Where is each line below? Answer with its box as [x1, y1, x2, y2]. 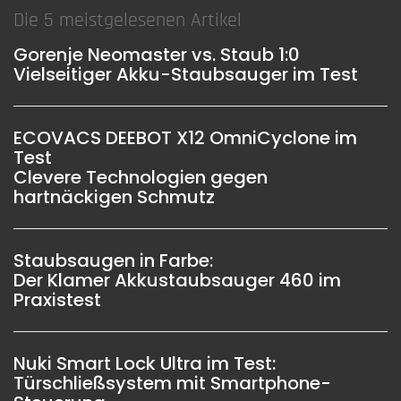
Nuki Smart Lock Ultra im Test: [13, 350, 276, 376]
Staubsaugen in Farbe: [13, 247, 213, 273]
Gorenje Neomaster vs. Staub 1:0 [13, 41, 300, 67]
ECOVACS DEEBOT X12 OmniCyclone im [13, 124, 357, 150]
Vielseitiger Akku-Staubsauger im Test [13, 61, 358, 87]
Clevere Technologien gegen [13, 164, 268, 190]
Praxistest [13, 286, 101, 312]
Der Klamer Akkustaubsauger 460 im [13, 267, 341, 293]
